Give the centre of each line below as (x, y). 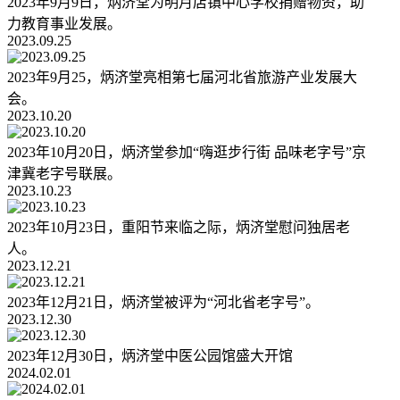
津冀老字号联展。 (64, 174)
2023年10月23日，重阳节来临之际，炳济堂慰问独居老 (179, 228)
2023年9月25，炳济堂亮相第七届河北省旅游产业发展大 (182, 78)
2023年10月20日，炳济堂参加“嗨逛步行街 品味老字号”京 (187, 153)
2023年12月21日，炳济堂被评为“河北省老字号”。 (163, 303)
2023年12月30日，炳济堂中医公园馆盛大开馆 (150, 356)
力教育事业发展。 (64, 24)
